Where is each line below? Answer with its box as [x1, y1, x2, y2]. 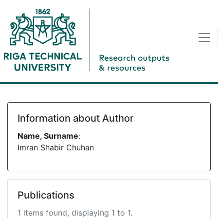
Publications [18, 189, 74, 201]
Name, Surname [18, 131, 78, 141]
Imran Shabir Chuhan [18, 143, 94, 152]
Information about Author [18, 112, 134, 124]
